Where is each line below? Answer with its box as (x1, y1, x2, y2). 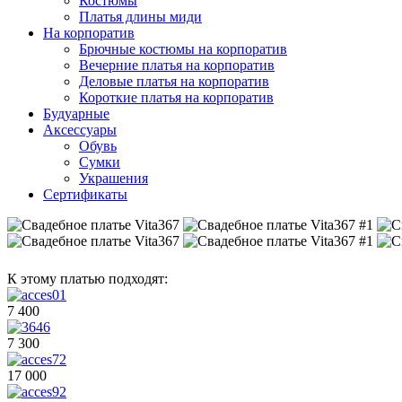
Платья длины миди (79, 9, 202, 24)
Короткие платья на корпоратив (79, 90, 274, 105)
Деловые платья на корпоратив (79, 74, 269, 89)
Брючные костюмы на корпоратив (79, 41, 287, 57)
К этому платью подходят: (7, 271, 168, 286)
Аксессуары (43, 122, 117, 137)
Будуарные (43, 106, 109, 121)
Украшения (79, 170, 148, 186)
